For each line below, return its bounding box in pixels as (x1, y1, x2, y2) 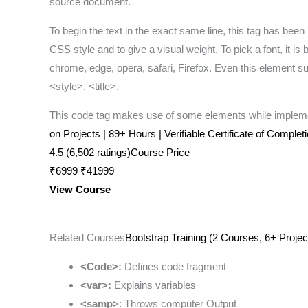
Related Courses (49, 232, 125, 244)
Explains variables (111, 279, 196, 291)
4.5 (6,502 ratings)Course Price (49, 146, 190, 159)
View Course (49, 184, 111, 196)
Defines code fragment (122, 261, 226, 273)
